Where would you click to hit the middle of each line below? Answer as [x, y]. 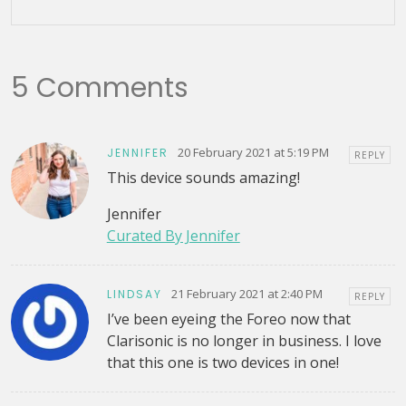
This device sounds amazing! [203, 177]
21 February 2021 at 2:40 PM [246, 294]
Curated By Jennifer [173, 235]
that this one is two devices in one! [222, 362]
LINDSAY [134, 295]
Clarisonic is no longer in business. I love [244, 340]
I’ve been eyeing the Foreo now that [228, 319]
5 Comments [100, 87]
